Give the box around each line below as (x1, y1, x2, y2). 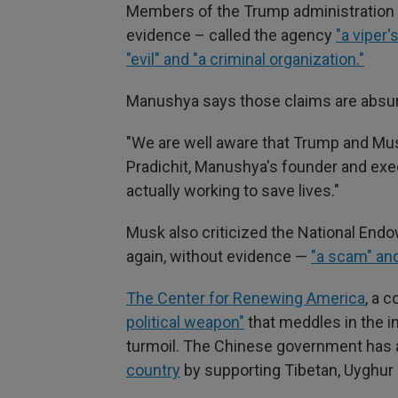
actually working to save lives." (126, 181, 339, 200)
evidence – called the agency (126, 26, 336, 44)
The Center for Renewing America (126, 289, 365, 307)
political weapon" (126, 313, 244, 331)
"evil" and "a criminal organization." (126, 50, 364, 68)
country (126, 361, 180, 379)
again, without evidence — (126, 247, 311, 266)
